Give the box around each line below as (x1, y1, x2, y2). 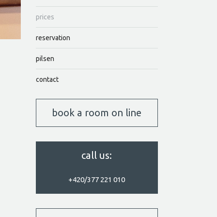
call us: (81, 150, 112, 161)
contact (35, 76, 59, 84)
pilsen (35, 55, 54, 63)
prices (35, 13, 54, 21)
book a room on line (52, 107, 142, 119)
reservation (35, 34, 70, 42)
